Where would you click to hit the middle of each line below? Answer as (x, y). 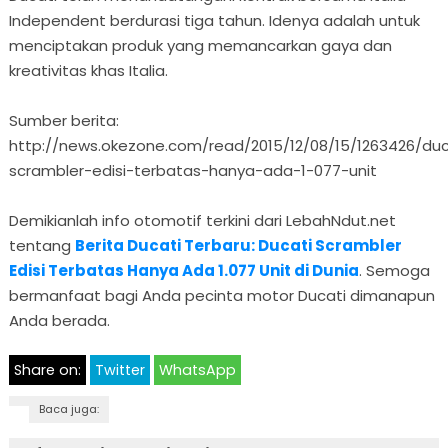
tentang (41, 245)
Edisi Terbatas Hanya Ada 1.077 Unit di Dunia (183, 270)
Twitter (119, 369)
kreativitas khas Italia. (88, 70)
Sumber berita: (63, 120)
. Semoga (394, 270)
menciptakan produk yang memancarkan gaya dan (200, 45)
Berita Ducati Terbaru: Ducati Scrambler (238, 245)
